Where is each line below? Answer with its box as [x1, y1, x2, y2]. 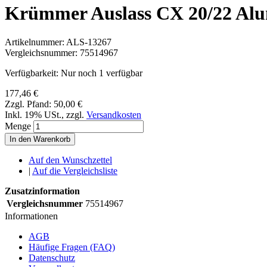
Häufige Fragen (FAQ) [29, 242, 115, 253]
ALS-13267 [66, 37, 111, 48]
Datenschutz [29, 253, 75, 263]
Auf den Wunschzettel [29, 155, 112, 166]
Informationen [5, 211, 58, 222]
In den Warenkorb [10, 135, 70, 144]
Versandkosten [86, 110, 141, 120]
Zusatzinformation [5, 186, 80, 197]
